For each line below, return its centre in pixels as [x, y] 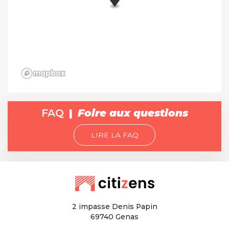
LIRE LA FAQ [114, 135]
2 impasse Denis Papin [114, 206]
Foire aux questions [133, 113]
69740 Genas [114, 216]
